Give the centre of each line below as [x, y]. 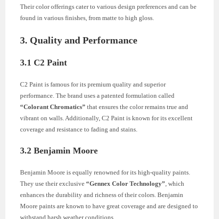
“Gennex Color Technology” [126, 183]
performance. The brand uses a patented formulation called [98, 95]
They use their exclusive [53, 183]
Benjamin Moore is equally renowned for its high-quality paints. [105, 172]
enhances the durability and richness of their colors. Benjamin [102, 195]
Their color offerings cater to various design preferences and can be [109, 6]
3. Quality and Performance [79, 40]
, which [175, 183]
